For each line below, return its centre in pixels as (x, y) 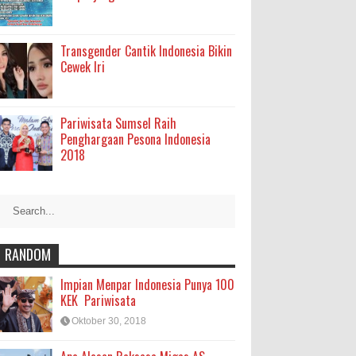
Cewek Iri (83, 67)
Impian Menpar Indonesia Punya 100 (147, 284)
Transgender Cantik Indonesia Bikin (146, 51)
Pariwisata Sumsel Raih (118, 123)
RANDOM (28, 254)
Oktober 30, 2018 (109, 321)
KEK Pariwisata (98, 300)
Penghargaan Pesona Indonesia (135, 139)
